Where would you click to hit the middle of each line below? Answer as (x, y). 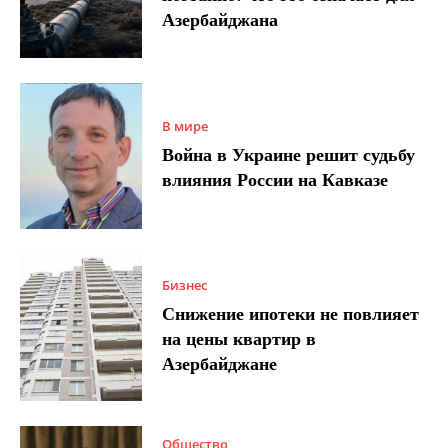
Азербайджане (220, 363)
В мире (185, 125)
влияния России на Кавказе (275, 179)
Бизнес (185, 284)
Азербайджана (220, 20)
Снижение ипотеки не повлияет (291, 313)
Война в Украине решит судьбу (289, 154)
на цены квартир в (239, 338)
